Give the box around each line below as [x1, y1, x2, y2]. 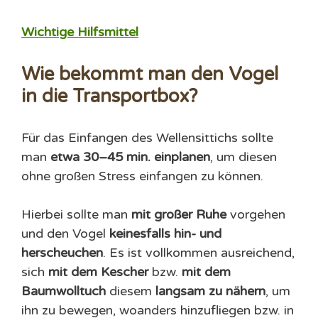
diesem [106, 283, 155, 300]
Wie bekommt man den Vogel [21, 63, 278, 86]
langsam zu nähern [155, 283, 265, 300]
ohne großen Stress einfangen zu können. [21, 168, 263, 185]
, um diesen [210, 149, 277, 165]
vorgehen [226, 207, 285, 223]
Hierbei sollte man [21, 207, 131, 223]
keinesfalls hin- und [109, 226, 221, 242]
